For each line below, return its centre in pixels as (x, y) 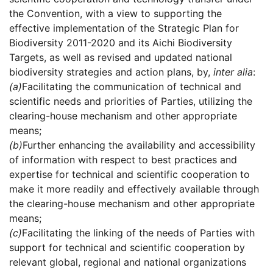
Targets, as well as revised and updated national (121, 58)
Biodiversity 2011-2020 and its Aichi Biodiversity (121, 43)
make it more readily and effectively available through (134, 189)
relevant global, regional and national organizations (128, 262)
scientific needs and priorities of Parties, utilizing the (131, 101)
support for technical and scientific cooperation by (127, 248)
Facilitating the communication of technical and (132, 87)
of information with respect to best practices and (123, 160)
